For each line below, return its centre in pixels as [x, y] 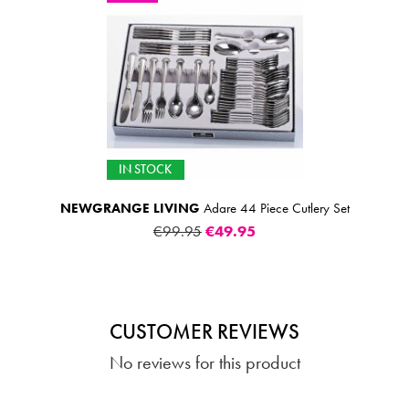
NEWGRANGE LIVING [130, 208]
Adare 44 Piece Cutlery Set [274, 208]
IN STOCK [145, 170]
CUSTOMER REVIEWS [204, 331]
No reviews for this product [204, 362]
